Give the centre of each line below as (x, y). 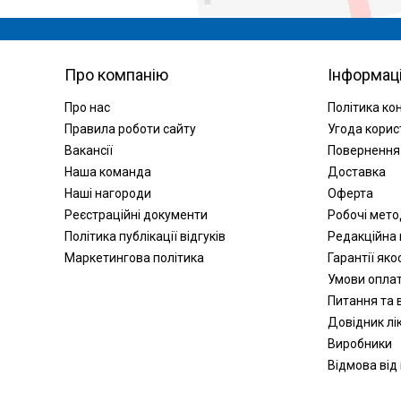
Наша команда (108, 172)
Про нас (87, 107)
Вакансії (89, 150)
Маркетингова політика (134, 258)
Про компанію (116, 75)
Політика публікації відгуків (145, 236)
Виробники (360, 344)
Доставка (357, 172)
